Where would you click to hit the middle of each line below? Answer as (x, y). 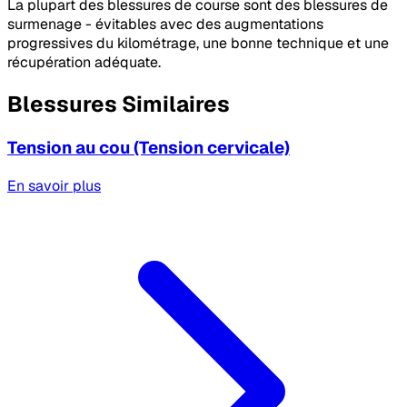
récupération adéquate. (84, 63)
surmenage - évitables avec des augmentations (165, 25)
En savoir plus (54, 185)
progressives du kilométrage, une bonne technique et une (198, 44)
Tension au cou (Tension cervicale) (149, 148)
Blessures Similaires (119, 104)
